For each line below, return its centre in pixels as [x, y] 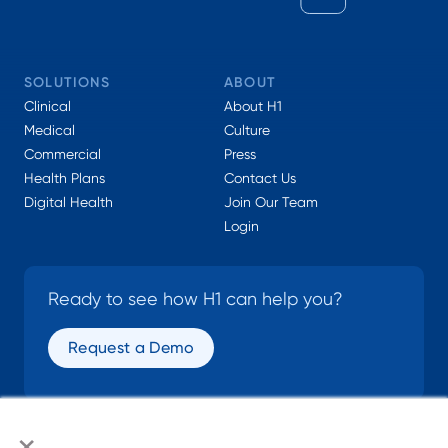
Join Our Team [271, 201]
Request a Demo [131, 347]
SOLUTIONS [67, 81]
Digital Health [68, 201]
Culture [247, 129]
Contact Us [260, 177]
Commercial [62, 153]
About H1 [253, 105]
